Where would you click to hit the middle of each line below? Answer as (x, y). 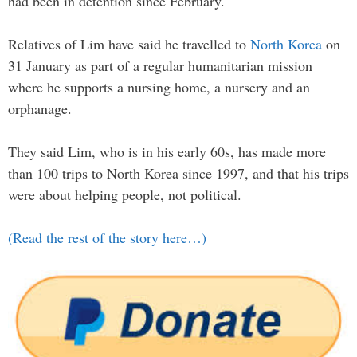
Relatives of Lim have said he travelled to (129, 44)
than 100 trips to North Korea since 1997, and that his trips (178, 173)
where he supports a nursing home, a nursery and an (159, 87)
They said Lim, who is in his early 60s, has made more (167, 151)
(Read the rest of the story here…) (107, 237)
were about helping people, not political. (125, 194)
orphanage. (40, 108)
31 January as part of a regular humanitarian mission (160, 65)
